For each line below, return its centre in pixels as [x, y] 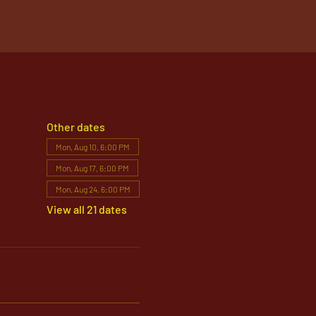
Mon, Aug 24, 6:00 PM [93, 189]
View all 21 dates [86, 209]
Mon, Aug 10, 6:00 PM [92, 147]
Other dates [75, 127]
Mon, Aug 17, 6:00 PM [92, 168]
